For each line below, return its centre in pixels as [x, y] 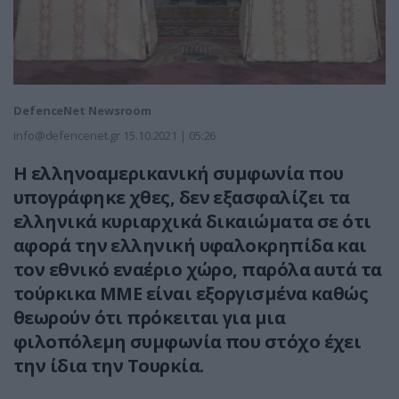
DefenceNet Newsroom [83, 111]
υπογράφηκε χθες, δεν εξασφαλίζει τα [182, 198]
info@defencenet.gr [67, 136]
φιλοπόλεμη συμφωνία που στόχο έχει [187, 342]
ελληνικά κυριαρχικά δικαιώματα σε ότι [192, 222]
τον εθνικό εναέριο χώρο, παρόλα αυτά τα [198, 270]
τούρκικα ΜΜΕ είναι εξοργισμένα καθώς [191, 294]
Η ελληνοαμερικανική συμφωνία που [179, 174]
